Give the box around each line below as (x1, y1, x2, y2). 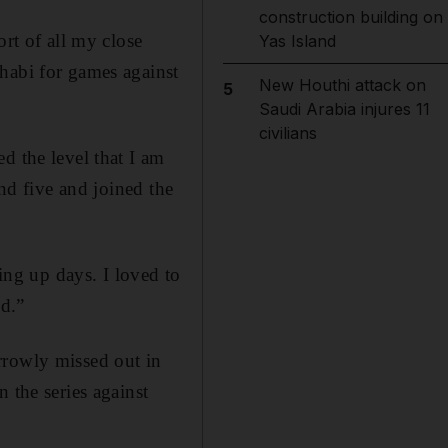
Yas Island (258, 31, 336, 51)
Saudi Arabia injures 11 (258, 99, 430, 119)
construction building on (258, 7, 443, 27)
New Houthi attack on (258, 75, 426, 95)
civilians (258, 123, 317, 143)
